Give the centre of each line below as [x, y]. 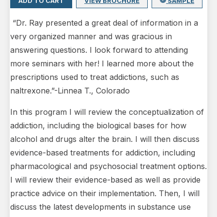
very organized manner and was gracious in [91, 37]
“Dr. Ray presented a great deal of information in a [104, 23]
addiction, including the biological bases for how [98, 126]
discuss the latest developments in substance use [101, 207]
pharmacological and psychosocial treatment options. [108, 166]
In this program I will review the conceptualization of [107, 112]
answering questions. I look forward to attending [99, 50]
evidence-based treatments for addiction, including [103, 153]
